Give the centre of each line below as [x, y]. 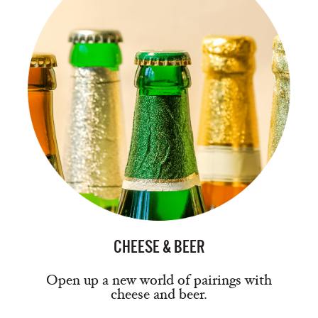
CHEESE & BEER [159, 247]
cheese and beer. [159, 294]
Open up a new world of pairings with [159, 280]
